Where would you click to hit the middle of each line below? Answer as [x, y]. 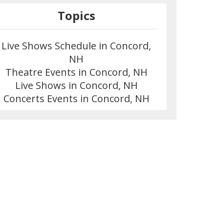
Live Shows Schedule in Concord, [77, 45]
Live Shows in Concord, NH [76, 85]
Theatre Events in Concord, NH [76, 72]
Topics [76, 15]
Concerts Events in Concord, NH [76, 98]
